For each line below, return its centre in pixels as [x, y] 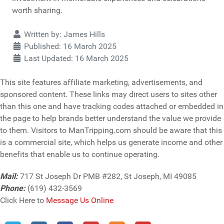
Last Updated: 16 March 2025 [76, 58]
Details [24, 34]
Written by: [43, 34]
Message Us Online [80, 200]
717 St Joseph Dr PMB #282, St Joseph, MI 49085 [107, 176]
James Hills [84, 34]
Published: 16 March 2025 [70, 46]
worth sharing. [37, 10]
